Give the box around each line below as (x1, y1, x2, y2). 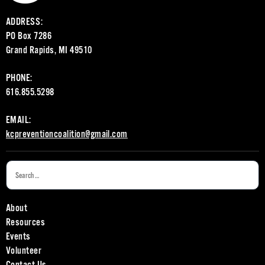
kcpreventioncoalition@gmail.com (6, 128, 128, 141)
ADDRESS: (6, 15, 43, 28)
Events (6, 230, 31, 243)
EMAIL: (6, 114, 31, 127)
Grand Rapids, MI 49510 (6, 44, 92, 57)
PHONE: (6, 72, 33, 85)
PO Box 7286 (6, 30, 52, 43)
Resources (6, 216, 46, 229)
